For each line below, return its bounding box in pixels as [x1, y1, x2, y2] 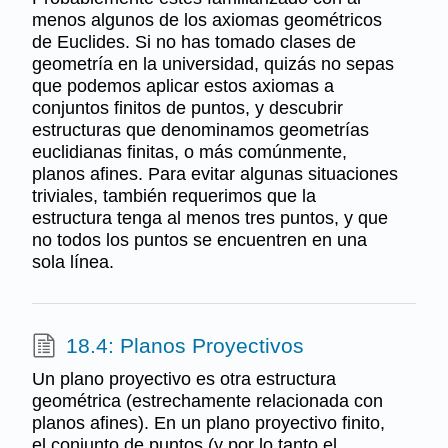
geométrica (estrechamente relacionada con [31, 391, 383, 412]
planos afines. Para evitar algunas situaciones [31, 163, 398, 184]
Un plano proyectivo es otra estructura [31, 369, 336, 390]
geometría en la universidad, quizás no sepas [31, 53, 394, 74]
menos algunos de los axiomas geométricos [31, 9, 382, 30]
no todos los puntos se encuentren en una [31, 229, 367, 250]
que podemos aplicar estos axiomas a [31, 75, 334, 96]
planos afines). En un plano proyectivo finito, [31, 413, 385, 434]
